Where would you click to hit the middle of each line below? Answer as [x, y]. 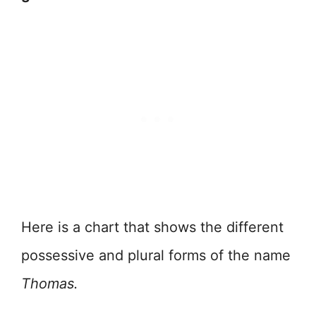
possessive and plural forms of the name [156, 256]
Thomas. [50, 284]
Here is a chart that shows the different [152, 227]
